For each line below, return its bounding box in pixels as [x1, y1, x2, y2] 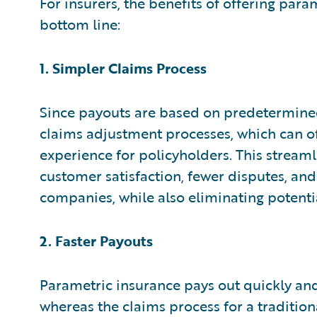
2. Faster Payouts [40, 229, 153, 251]
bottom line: [40, 13, 120, 35]
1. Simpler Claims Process [40, 57, 207, 79]
